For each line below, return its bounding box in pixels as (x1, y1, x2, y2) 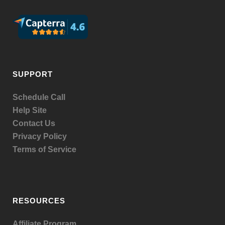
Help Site (13, 105, 47, 115)
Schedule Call (13, 92, 65, 101)
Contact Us (13, 119, 55, 128)
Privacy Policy (13, 132, 67, 141)
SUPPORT (13, 69, 53, 78)
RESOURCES (13, 196, 65, 205)
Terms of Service (13, 145, 76, 154)
